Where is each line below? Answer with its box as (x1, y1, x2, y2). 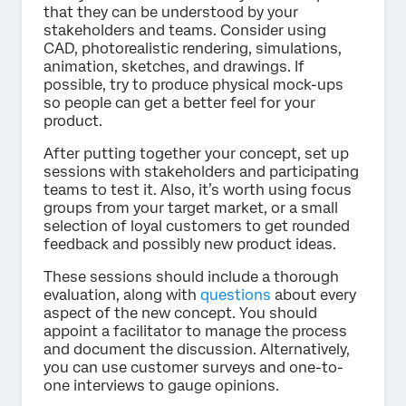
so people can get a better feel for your (43, 94, 315, 112)
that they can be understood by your (43, 4, 298, 22)
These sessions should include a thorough (43, 268, 339, 286)
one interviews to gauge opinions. (43, 377, 279, 395)
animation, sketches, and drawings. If (43, 58, 304, 76)
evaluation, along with (43, 286, 197, 304)
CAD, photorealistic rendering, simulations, (43, 40, 342, 58)
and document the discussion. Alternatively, (43, 341, 350, 359)
